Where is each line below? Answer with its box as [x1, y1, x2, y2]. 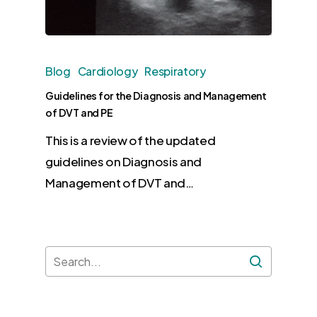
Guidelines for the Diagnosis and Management [45, 89, 267, 103]
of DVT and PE [45, 106, 113, 120]
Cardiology [77, 64, 138, 79]
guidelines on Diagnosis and [45, 154, 202, 170]
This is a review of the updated [45, 132, 216, 149]
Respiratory [144, 64, 206, 79]
